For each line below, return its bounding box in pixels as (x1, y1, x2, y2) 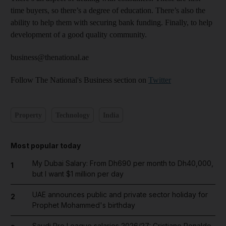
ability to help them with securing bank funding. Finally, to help (11, 18, 212, 27)
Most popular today (11, 141, 81, 150)
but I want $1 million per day (32, 169, 124, 178)
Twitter (148, 76, 171, 84)
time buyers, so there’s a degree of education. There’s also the (11, 6, 205, 15)
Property (15, 111, 42, 119)
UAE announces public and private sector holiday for (32, 190, 208, 199)
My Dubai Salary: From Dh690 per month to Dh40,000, (32, 159, 213, 167)
